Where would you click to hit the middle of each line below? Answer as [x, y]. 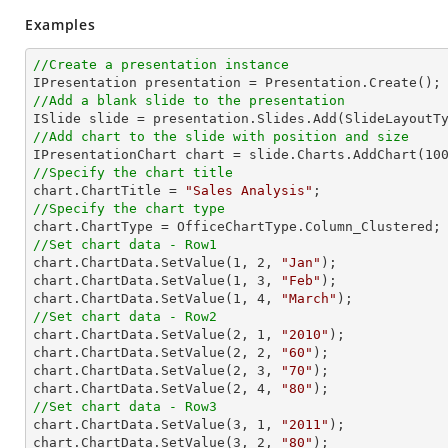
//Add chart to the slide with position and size [221, 136]
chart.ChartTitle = [109, 190]
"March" [309, 298]
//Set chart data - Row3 [125, 406]
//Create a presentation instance [161, 64]
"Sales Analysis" [249, 190]
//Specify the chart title [133, 172]
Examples [60, 24]
